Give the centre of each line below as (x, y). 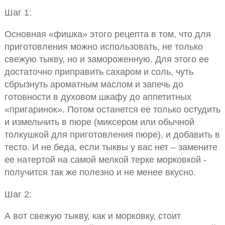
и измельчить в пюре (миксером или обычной (99, 122)
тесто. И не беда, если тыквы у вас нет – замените (111, 147)
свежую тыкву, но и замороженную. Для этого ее (106, 59)
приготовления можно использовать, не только (103, 47)
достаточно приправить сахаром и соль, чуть (99, 72)
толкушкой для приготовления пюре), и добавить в (112, 135)
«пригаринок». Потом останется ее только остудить (112, 109)
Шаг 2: (18, 194)
